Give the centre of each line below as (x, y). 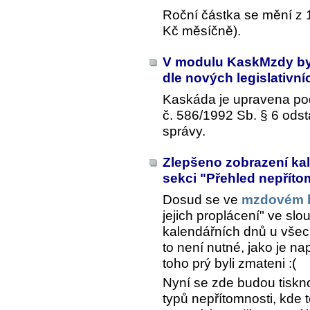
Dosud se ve (202, 200)
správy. (184, 131)
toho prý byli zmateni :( (229, 264)
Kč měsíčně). (202, 30)
